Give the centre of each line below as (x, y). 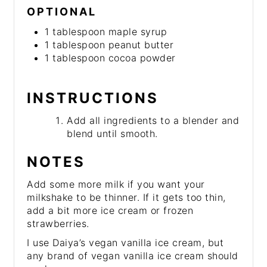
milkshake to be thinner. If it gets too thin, (126, 197)
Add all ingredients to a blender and (153, 120)
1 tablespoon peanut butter (109, 44)
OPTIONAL (62, 11)
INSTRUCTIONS (93, 98)
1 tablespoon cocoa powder (110, 58)
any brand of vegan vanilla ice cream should (133, 255)
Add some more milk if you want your (116, 184)
